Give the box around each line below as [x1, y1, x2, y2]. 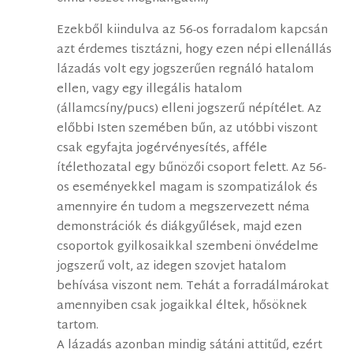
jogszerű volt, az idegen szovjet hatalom [57, 256, 287, 278]
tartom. [57, 315, 99, 337]
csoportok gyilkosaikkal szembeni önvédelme [57, 236, 319, 258]
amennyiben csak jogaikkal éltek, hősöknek [57, 295, 308, 318]
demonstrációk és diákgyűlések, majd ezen [57, 217, 303, 239]
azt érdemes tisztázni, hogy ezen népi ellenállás [57, 39, 333, 61]
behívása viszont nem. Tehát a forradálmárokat [57, 276, 329, 298]
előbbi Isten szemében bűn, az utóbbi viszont [57, 118, 318, 140]
